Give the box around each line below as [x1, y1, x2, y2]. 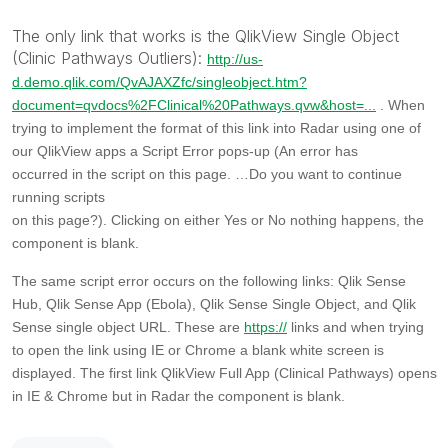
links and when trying [287, 318, 424, 335]
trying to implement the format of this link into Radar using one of [12, 119, 421, 136]
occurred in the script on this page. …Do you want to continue [12, 165, 402, 182]
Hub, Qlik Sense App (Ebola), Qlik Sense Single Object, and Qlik [12, 295, 416, 312]
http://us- [207, 50, 263, 67]
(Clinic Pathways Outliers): [12, 47, 207, 68]
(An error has [274, 142, 358, 159]
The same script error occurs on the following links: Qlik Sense [12, 272, 406, 289]
